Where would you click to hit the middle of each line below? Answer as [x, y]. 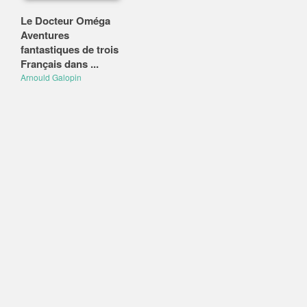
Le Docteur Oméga [65, 21]
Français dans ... [60, 64]
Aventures [45, 35]
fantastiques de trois [70, 49]
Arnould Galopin [51, 77]
